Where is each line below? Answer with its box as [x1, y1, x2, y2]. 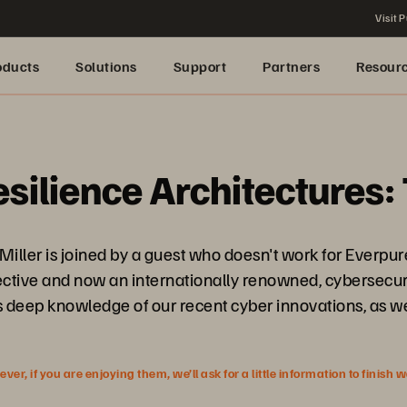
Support [173, 57, 226, 75]
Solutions [75, 57, 137, 75]
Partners [263, 57, 320, 75]
